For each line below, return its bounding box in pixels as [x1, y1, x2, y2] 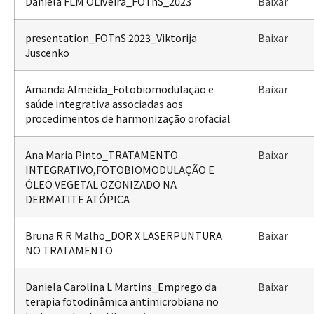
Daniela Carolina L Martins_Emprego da [25, 278, 217, 294]
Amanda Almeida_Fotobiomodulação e [25, 81, 214, 96]
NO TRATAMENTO [25, 242, 113, 257]
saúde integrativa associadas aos [25, 95, 183, 111]
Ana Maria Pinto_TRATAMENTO [25, 146, 178, 162]
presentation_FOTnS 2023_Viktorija [25, 29, 197, 45]
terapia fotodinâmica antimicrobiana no [25, 293, 219, 308]
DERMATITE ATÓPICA [25, 191, 130, 206]
